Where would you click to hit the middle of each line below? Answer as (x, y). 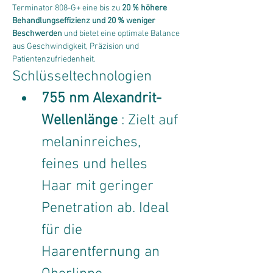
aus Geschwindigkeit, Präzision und (76, 47)
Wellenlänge (80, 121)
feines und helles (96, 165)
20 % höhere (145, 8)
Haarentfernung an (102, 252)
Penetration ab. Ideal (107, 208)
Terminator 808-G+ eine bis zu (67, 8)
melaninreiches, (93, 143)
